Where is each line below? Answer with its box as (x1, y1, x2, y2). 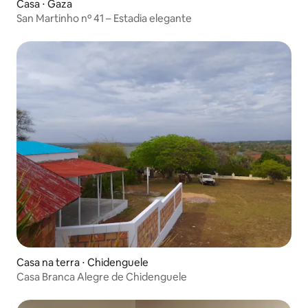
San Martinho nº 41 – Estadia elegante (16, 12, 192, 25)
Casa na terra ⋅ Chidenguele (16, 256, 148, 269)
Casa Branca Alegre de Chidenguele (16, 270, 187, 284)
